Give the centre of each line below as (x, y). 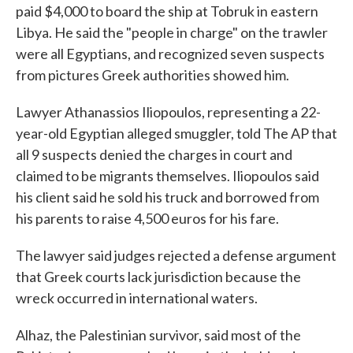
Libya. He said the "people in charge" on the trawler (172, 32)
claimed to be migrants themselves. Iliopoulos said (167, 176)
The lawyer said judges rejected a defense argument (176, 255)
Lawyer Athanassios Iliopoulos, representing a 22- (168, 112)
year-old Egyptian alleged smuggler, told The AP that (176, 133)
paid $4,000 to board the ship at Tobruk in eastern (167, 11)
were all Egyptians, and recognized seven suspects (170, 54)
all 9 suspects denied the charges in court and (154, 154)
